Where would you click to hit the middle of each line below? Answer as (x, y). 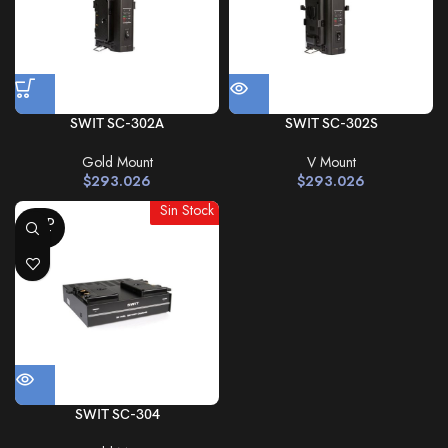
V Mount (331, 162)
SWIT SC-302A (117, 123)
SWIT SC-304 (117, 414)
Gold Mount (117, 162)
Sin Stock (187, 210)
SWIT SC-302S (331, 123)
